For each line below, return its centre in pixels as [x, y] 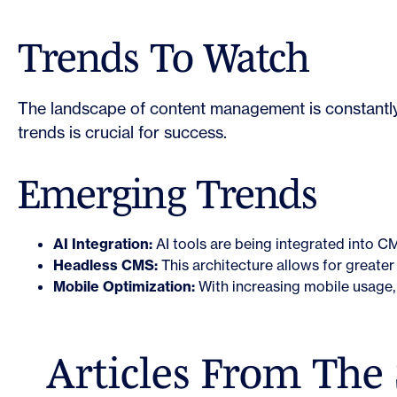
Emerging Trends [168, 193]
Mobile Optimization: [124, 286]
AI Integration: [103, 243]
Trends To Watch [164, 57]
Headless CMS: [105, 265]
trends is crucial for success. [122, 132]
